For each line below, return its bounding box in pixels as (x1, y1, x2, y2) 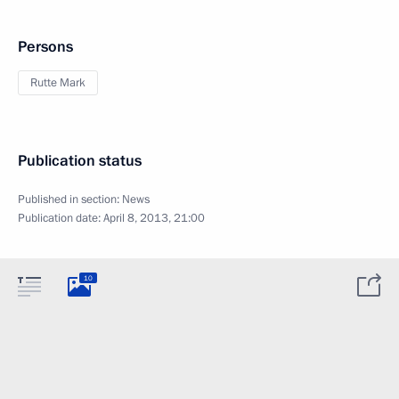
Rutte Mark (30, 75, 85, 91)
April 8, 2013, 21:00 (103, 210, 205, 226)
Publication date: (18, 210, 103, 226)
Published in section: (18, 191, 122, 208)
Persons (18, 37, 73, 57)
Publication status (18, 151, 142, 171)
